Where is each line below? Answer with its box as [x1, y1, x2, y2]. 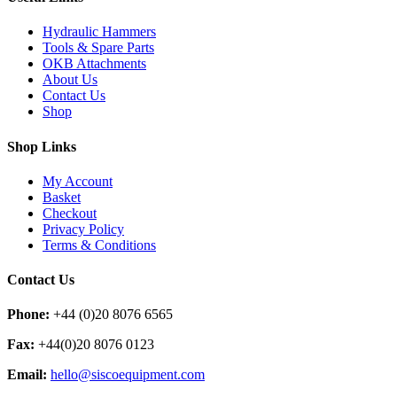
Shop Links [7, 138, 76, 154]
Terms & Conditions [43, 237, 156, 253]
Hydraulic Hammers [43, 24, 156, 40]
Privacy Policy [43, 221, 124, 237]
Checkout [43, 205, 97, 221]
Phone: [7, 307, 50, 323]
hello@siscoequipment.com [51, 367, 205, 383]
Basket [43, 189, 81, 205]
